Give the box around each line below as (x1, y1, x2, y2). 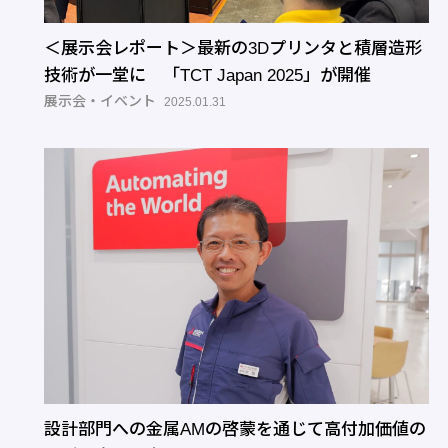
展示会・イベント (44, 92, 156, 109)
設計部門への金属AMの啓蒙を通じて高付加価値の (44, 420, 426, 440)
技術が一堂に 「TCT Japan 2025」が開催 (44, 65, 371, 85)
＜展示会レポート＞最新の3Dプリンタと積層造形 (44, 38, 422, 58)
